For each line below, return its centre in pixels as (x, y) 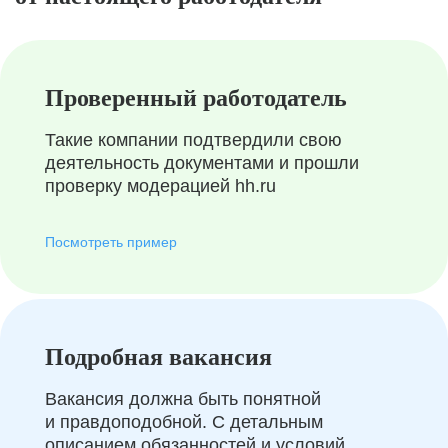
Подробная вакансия (158, 357)
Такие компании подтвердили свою (193, 140)
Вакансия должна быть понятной (183, 399)
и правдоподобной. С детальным (184, 422)
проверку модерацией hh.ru (160, 186)
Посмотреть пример (111, 242)
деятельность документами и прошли (202, 163)
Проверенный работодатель (196, 98)
